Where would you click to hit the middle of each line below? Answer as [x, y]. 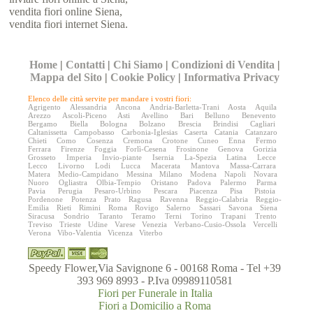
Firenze [73, 149]
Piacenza [204, 191]
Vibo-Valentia [80, 233]
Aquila [265, 107]
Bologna [114, 124]
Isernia [163, 158]
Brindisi [226, 124]
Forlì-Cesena [146, 149]
